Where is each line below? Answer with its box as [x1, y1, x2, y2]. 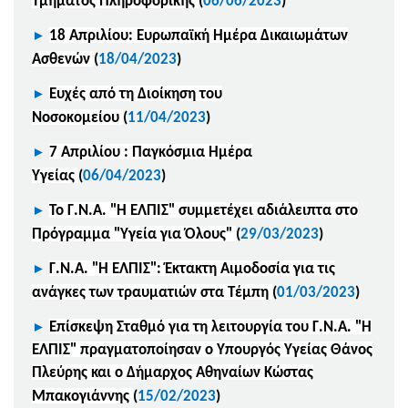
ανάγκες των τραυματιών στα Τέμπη [32, 284, 269, 301]
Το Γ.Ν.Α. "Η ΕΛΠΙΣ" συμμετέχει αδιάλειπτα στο [49, 202, 358, 219]
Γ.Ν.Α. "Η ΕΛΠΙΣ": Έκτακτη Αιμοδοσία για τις [49, 260, 335, 277]
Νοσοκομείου [32, 109, 119, 126]
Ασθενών [32, 51, 90, 67]
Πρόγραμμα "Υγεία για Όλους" [32, 226, 232, 242]
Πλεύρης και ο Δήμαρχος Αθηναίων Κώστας [32, 364, 313, 381]
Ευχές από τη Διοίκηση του [49, 86, 222, 102]
